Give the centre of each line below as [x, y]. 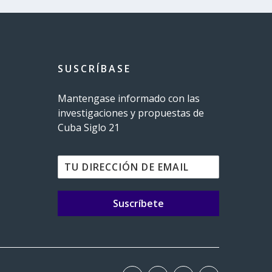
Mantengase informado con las [128, 99]
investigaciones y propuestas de [131, 113]
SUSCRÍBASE [94, 69]
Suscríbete [138, 204]
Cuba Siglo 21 [90, 128]
